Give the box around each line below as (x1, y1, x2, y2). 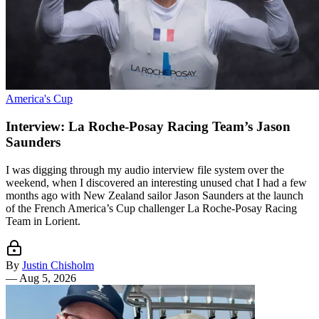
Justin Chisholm (22, 258, 94, 271)
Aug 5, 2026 (19, 271, 76, 284)
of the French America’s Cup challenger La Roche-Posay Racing (6, 202, 297, 214)
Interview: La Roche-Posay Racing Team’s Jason (6, 119, 291, 135)
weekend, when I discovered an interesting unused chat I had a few (6, 176, 307, 189)
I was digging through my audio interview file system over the (6, 163, 284, 176)
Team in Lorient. (6, 214, 80, 227)
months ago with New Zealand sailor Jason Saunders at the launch (6, 189, 303, 202)
